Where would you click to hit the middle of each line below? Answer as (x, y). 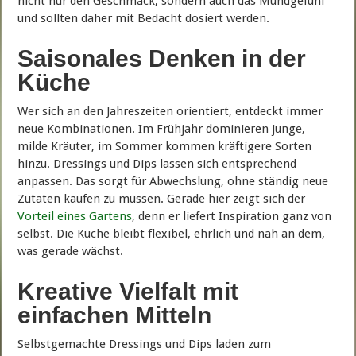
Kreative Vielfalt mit (128, 291)
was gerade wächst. (71, 251)
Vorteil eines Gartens (75, 216)
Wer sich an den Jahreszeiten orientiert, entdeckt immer (170, 111)
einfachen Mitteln (115, 315)
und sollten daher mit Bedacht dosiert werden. (144, 18)
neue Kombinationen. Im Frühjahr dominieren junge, (162, 128)
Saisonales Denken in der (162, 58)
